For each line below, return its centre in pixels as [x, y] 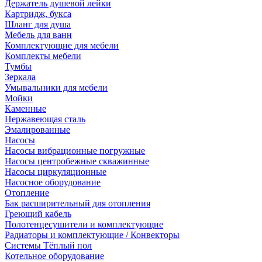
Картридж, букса [38, 14]
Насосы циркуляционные [56, 172]
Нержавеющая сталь [45, 119]
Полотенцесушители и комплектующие [84, 224]
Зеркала [20, 77]
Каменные [25, 108]
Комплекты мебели [43, 56]
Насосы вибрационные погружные [75, 151]
